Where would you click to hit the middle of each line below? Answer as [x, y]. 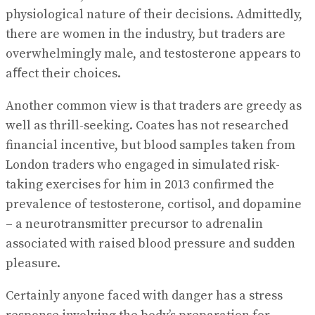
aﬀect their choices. [63, 73]
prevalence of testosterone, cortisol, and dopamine [154, 204]
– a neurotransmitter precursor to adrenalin [134, 224]
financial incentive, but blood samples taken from [150, 145]
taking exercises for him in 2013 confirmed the [140, 184]
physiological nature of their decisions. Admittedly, [154, 14]
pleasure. [33, 263]
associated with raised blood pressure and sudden [150, 243]
